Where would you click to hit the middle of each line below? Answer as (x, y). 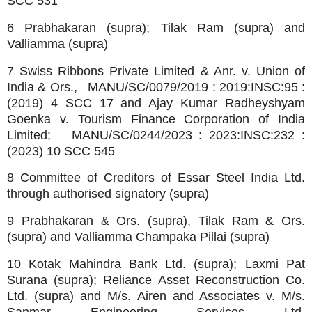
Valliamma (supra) (57, 44)
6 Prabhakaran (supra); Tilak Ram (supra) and (156, 28)
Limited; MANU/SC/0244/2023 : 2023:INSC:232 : (156, 135)
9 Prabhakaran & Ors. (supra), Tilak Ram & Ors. (156, 221)
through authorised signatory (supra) (108, 194)
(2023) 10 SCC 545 (61, 151)
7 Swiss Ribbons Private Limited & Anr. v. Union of (156, 71)
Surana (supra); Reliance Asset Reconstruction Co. (156, 280)
